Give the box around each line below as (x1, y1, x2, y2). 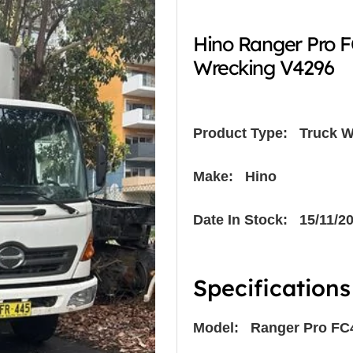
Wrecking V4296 (193, 54, 334, 80)
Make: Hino (193, 168, 277, 184)
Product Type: (193, 124, 288, 141)
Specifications (193, 273, 351, 302)
